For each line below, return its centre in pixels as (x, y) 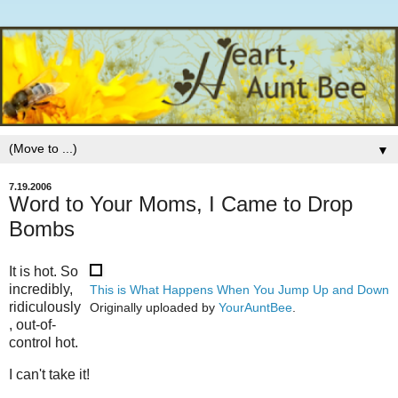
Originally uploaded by (154, 307)
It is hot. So (44, 271)
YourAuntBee (255, 307)
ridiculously (45, 306)
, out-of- (32, 324)
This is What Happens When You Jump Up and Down (239, 289)
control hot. (44, 342)
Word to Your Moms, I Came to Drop (181, 204)
